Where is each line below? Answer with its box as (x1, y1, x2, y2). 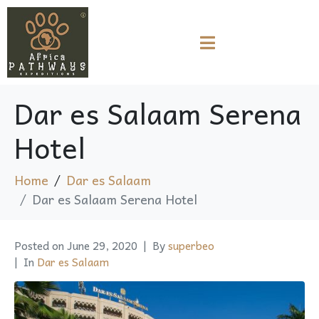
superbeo (168, 236, 214, 254)
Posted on (14, 236, 67, 254)
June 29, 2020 (67, 236, 137, 254)
